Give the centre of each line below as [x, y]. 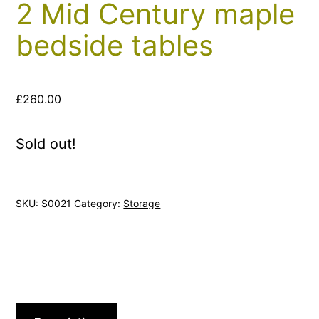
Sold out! [46, 143]
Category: [99, 203]
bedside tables [115, 45]
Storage [142, 203]
